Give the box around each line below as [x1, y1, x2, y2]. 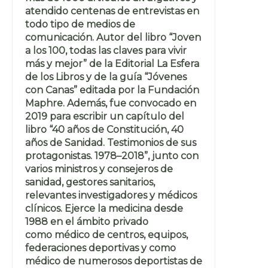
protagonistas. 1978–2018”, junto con [25, 150, 199, 162]
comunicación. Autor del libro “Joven [25, 31, 201, 43]
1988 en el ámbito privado [25, 215, 148, 227]
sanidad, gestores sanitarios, [25, 176, 155, 188]
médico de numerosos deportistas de [25, 255, 202, 267]
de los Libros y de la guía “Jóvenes [25, 71, 187, 83]
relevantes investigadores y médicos [25, 189, 197, 201]
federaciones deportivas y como [25, 242, 176, 254]
